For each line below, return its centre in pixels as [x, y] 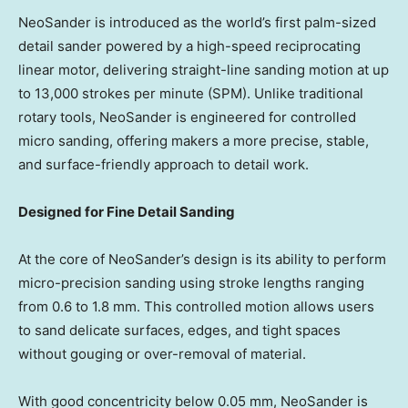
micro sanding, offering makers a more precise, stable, [194, 141]
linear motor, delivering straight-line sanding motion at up [204, 70]
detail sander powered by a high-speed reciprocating [189, 46]
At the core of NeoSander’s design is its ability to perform [202, 260]
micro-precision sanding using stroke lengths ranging [191, 283]
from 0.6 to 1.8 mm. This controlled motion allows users [196, 307]
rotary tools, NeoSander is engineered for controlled [187, 117]
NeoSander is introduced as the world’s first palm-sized [197, 23]
